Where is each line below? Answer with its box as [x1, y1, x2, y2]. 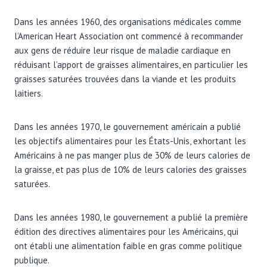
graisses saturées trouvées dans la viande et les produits [14, 73, 236, 85]
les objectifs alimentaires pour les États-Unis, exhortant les [14, 135, 246, 147]
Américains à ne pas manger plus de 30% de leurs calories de [14, 149, 250, 161]
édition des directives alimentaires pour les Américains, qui [14, 225, 238, 237]
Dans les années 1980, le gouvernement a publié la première [14, 211, 248, 223]
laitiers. [14, 87, 43, 99]
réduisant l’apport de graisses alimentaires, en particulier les [14, 58, 248, 70]
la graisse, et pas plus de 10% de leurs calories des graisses [14, 163, 247, 175]
